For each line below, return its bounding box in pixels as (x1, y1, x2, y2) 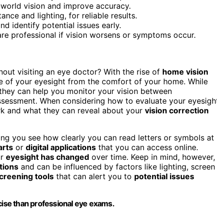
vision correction (145, 105, 209, 115)
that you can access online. (96, 142, 198, 152)
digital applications (26, 142, 96, 152)
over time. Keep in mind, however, (89, 152, 215, 162)
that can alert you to (54, 171, 134, 181)
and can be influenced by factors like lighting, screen (18, 161, 215, 171)
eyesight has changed (6, 152, 89, 162)
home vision (162, 66, 208, 77)
